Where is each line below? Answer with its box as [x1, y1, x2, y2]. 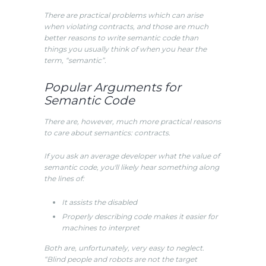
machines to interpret [62, 223, 140, 232]
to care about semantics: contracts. [44, 128, 170, 137]
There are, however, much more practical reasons [44, 116, 221, 126]
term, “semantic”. [44, 55, 106, 65]
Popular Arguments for [44, 80, 181, 94]
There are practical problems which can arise [44, 10, 203, 20]
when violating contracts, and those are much [44, 21, 208, 31]
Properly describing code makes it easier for [62, 211, 218, 221]
